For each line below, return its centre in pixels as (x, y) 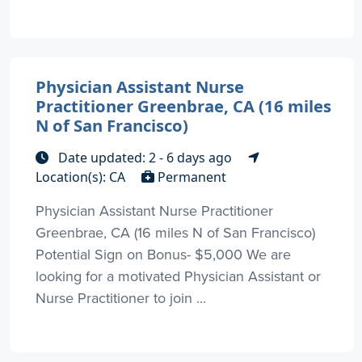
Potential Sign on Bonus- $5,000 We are (163, 255)
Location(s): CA (82, 177)
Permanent (190, 177)
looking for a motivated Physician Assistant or (178, 276)
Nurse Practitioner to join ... (121, 298)
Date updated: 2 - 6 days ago (145, 158)
